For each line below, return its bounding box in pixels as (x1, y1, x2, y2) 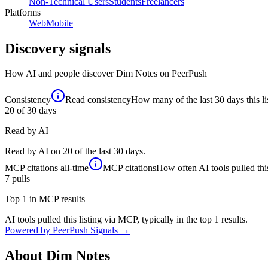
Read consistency (65, 95, 131, 105)
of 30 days (14, 105, 56, 116)
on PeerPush (157, 68, 207, 79)
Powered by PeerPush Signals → (5, 225, 130, 236)
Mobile (46, 17, 73, 28)
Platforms (5, 7, 41, 17)
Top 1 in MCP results (5, 194, 85, 205)
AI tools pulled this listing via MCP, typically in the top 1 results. (5, 214, 248, 225)
